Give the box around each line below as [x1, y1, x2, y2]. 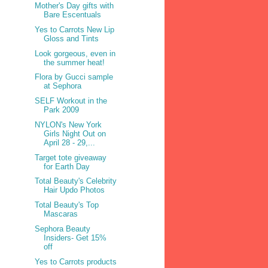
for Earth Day [44, 162, 90, 171]
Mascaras [44, 209, 78, 219]
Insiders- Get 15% [44, 233, 107, 242]
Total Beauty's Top [35, 200, 99, 210]
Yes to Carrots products [35, 257, 117, 266]
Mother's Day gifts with [35, 1, 114, 11]
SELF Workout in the [35, 96, 108, 106]
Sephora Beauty [35, 224, 91, 233]
